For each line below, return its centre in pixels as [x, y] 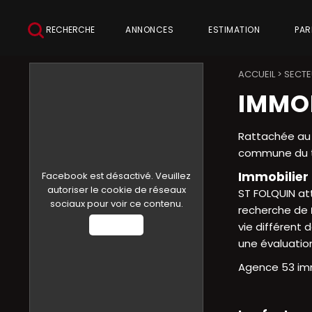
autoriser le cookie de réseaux [116, 190]
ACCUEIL [257, 74]
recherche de [274, 210]
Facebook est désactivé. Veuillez [116, 176]
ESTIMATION [234, 30]
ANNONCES [149, 30]
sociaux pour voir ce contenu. [116, 204]
